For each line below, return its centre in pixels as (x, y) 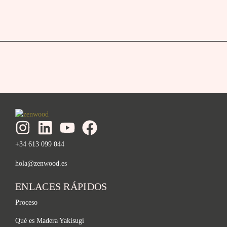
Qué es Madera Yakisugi (50, 221)
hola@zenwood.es (41, 164)
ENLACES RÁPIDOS (61, 187)
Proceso (26, 203)
